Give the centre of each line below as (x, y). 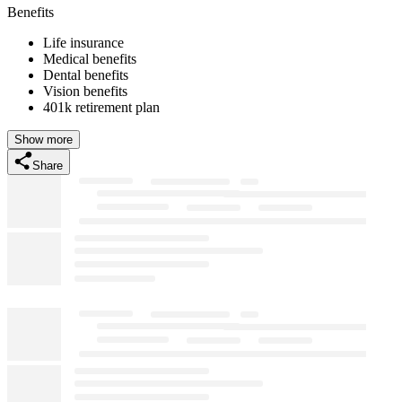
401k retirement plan (101, 107)
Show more (44, 139)
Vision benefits (85, 91)
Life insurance (83, 42)
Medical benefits (90, 58)
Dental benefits (86, 74)
